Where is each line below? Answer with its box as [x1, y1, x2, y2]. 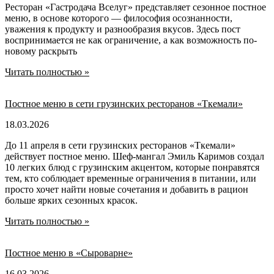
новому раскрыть [5, 45, 77, 56]
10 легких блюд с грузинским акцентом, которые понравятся [5, 161, 259, 172]
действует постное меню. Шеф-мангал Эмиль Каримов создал [5, 150, 264, 161]
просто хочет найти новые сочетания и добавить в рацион [5, 183, 248, 194]
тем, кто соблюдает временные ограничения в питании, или [5, 172, 256, 183]
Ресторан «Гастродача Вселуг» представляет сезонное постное [5, 1, 266, 12]
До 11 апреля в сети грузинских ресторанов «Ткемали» [5, 139, 235, 150]
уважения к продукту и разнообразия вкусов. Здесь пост [5, 23, 240, 34]
